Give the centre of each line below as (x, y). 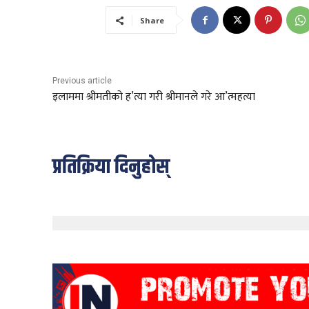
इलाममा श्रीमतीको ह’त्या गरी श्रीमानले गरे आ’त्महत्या (154, 97)
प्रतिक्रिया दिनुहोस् (111, 168)
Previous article (82, 81)
